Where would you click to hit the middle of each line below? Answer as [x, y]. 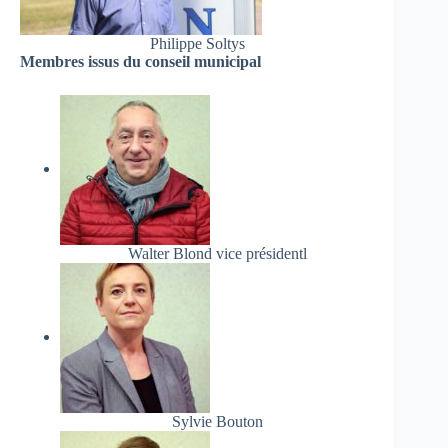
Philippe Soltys [197, 44]
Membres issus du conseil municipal [140, 62]
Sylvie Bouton [217, 422]
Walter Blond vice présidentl [217, 254]
